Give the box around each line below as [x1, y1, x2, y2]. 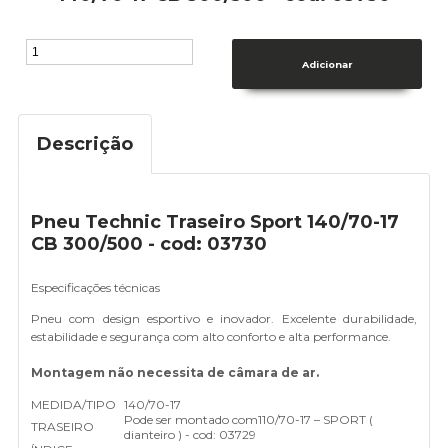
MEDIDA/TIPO [31, 397, 116, 413]
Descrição [37, 133, 133, 156]
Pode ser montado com [124, 412, 258, 428]
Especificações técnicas [31, 280, 160, 296]
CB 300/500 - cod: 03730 [31, 233, 267, 256]
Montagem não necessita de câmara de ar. [31, 365, 319, 381]
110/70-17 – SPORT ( [258, 412, 373, 428]
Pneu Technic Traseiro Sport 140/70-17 [31, 211, 399, 234]
